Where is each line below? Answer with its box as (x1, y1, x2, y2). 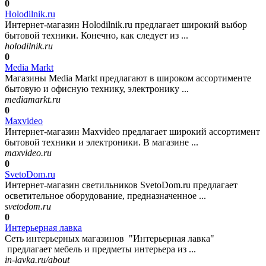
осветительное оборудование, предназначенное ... (5, 191, 206, 201)
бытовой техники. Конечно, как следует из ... (5, 30, 188, 41)
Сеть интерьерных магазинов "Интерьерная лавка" (5, 233, 214, 244)
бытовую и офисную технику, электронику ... (5, 84, 189, 94)
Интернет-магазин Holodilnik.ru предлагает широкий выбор (5, 20, 247, 30)
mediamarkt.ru (5, 94, 61, 105)
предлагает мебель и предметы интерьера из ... (5, 244, 196, 255)
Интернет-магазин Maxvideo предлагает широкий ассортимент (5, 126, 260, 137)
